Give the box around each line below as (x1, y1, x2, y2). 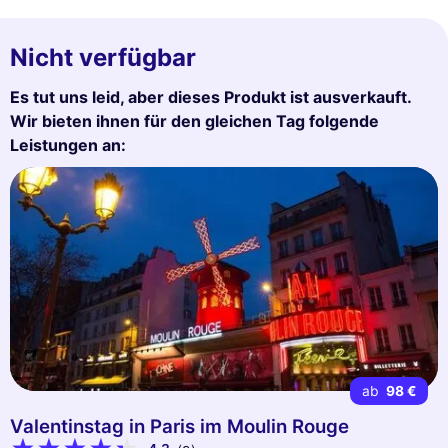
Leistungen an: (10, 135, 126, 156)
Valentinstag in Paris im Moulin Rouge (10, 415, 349, 439)
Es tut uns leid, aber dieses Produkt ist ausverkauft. (10, 87, 412, 108)
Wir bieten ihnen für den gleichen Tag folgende (10, 111, 379, 132)
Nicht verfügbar (10, 43, 196, 73)
